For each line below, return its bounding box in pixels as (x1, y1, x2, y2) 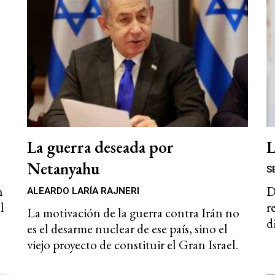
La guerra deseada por (27, 136, 174, 158)
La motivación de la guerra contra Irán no (27, 204, 239, 221)
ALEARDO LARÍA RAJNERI (27, 185, 139, 196)
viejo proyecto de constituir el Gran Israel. (27, 236, 238, 253)
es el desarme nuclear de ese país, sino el (27, 220, 228, 237)
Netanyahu (27, 157, 99, 179)
